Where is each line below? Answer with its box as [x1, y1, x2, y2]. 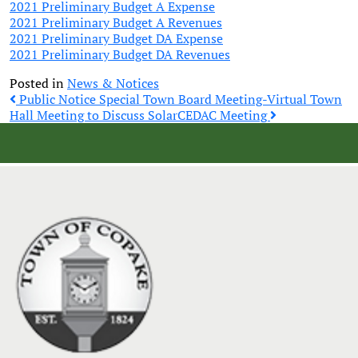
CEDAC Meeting [177, 106, 270, 124]
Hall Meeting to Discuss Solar [10, 106, 177, 124]
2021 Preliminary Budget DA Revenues [10, 46, 230, 63]
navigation [9, 123, 145, 161]
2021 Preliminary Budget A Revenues [10, 14, 222, 31]
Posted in [10, 74, 67, 92]
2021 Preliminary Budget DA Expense [10, 30, 223, 47]
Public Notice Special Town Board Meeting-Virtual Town [16, 90, 342, 108]
